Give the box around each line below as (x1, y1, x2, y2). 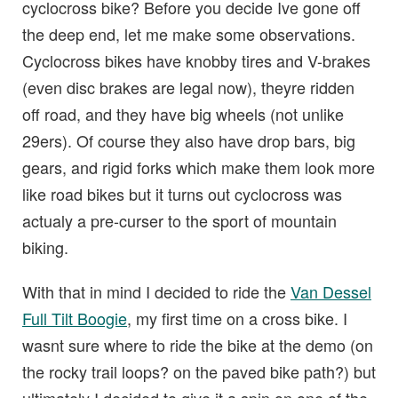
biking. (22, 235, 68, 259)
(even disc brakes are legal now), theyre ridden (22, 76, 354, 99)
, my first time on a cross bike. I (127, 306, 347, 330)
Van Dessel (291, 280, 371, 304)
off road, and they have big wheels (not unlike (22, 102, 344, 126)
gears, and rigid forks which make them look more (22, 155, 375, 179)
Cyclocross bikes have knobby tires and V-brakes (22, 49, 370, 73)
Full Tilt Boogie (22, 306, 127, 330)
